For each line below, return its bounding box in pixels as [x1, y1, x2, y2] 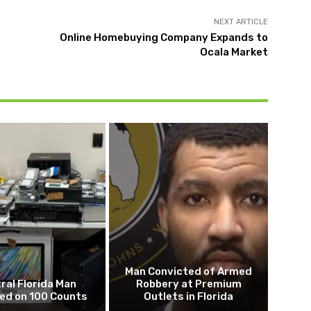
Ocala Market [199, 46, 268, 58]
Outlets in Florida [144, 290, 234, 303]
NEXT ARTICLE [213, 17, 268, 26]
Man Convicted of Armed [125, 265, 253, 278]
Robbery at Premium [135, 278, 242, 291]
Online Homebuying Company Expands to [59, 31, 268, 44]
